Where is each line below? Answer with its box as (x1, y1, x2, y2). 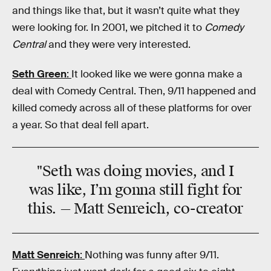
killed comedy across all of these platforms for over (12, 102, 252, 115)
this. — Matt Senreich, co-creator (28, 200, 243, 218)
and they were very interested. (46, 38, 191, 51)
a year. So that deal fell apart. (12, 119, 149, 132)
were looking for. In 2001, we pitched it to (12, 21, 204, 34)
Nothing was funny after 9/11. (85, 248, 219, 261)
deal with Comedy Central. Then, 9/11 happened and (12, 85, 256, 98)
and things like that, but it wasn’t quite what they (12, 4, 240, 17)
